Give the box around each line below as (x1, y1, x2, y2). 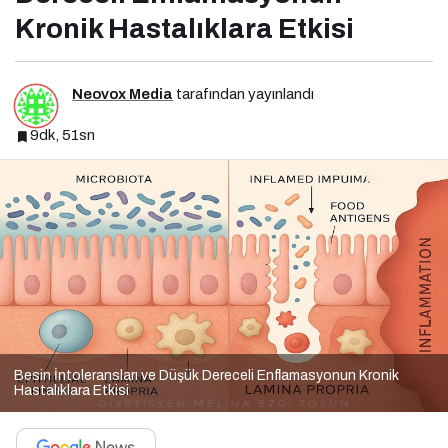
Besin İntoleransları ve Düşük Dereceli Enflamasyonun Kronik (14, 367, 399, 383)
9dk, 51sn (30, 126, 95, 143)
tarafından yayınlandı (173, 85, 314, 102)
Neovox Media (72, 85, 173, 102)
